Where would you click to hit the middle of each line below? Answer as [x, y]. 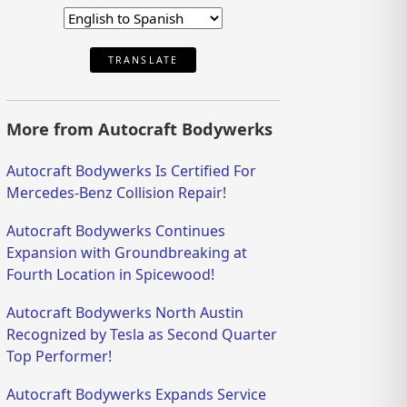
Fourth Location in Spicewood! [111, 274]
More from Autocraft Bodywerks [140, 129]
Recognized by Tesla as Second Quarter [142, 334]
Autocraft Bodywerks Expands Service [137, 394]
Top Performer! [60, 356]
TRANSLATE [143, 60]
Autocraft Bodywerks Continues [116, 230]
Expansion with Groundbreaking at [127, 252]
